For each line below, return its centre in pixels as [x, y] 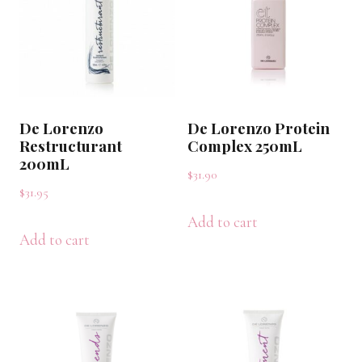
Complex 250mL [245, 145]
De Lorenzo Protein [259, 128]
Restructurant [71, 145]
